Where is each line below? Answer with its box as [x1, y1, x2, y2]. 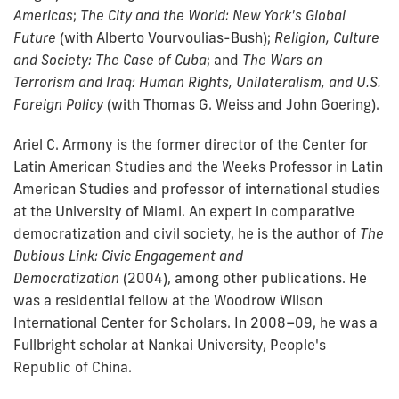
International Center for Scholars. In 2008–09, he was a [13, 313, 378, 331]
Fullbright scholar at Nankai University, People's [13, 335, 326, 354]
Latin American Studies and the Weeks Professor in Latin [13, 157, 383, 175]
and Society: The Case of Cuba [13, 50, 207, 69]
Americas [13, 5, 73, 24]
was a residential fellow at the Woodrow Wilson [13, 290, 322, 309]
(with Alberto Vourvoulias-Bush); [60, 28, 271, 46]
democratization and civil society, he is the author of [13, 224, 356, 242]
